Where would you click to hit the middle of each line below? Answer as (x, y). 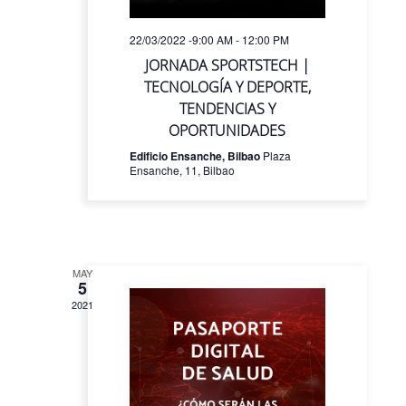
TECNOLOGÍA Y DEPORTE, (227, 87)
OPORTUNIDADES (227, 131)
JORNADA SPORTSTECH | (227, 66)
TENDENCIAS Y (227, 109)
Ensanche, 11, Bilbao (183, 170)
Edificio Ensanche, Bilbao (197, 156)
